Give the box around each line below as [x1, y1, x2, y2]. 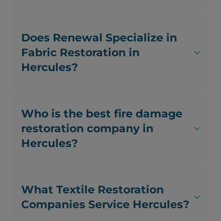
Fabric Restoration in [21, 46, 140, 60]
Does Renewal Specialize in [21, 31, 178, 45]
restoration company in [21, 122, 154, 136]
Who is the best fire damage [21, 107, 183, 121]
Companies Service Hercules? [21, 198, 190, 212]
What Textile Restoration [21, 183, 164, 197]
